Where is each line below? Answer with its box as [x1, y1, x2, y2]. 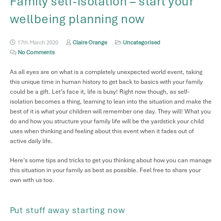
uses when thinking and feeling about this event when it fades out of [9, 127, 194, 135]
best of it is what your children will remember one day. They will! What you [9, 107, 211, 115]
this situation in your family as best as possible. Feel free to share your [9, 166, 201, 175]
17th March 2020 [17, 39, 58, 46]
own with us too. [9, 176, 54, 184]
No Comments [18, 49, 55, 56]
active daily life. [9, 137, 53, 145]
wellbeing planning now [9, 11, 145, 27]
